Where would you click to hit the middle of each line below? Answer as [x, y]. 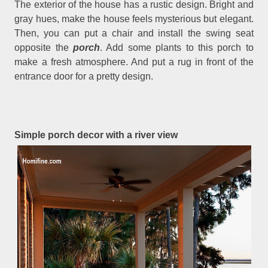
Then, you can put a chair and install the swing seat [134, 33]
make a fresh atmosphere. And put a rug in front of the [134, 62]
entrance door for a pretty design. [84, 76]
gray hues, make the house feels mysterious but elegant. [134, 19]
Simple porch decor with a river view [96, 135]
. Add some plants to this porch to [177, 47]
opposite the [44, 47]
